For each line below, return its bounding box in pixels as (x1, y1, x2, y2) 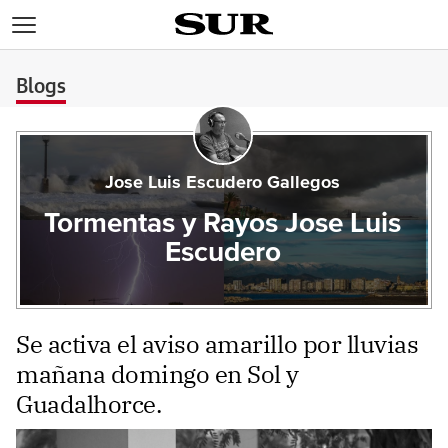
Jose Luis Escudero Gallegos (105, 174, 341, 192)
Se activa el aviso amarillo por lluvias (16, 328, 419, 360)
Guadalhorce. (16, 388, 162, 420)
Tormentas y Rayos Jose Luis (44, 210, 402, 238)
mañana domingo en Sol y (16, 358, 299, 390)
